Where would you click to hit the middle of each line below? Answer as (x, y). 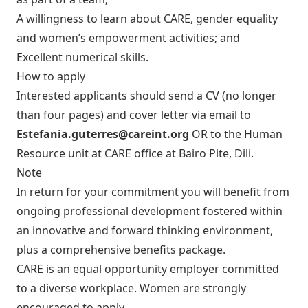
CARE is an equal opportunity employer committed (148, 268)
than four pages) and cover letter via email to (134, 114)
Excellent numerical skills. (82, 57)
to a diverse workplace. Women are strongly (131, 288)
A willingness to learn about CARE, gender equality (147, 18)
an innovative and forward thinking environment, (145, 230)
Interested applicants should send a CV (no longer (146, 95)
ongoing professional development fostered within (150, 211)
